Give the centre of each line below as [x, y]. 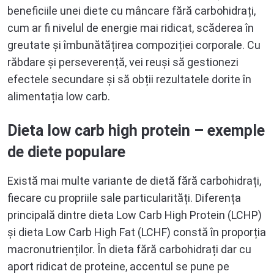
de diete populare [66, 152]
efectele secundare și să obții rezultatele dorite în [129, 79]
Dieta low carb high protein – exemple [136, 130]
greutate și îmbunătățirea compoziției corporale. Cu [134, 45]
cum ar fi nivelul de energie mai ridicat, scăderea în [131, 28]
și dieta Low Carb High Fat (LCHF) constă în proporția [137, 232]
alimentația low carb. [59, 96]
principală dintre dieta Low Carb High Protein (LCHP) [135, 215]
